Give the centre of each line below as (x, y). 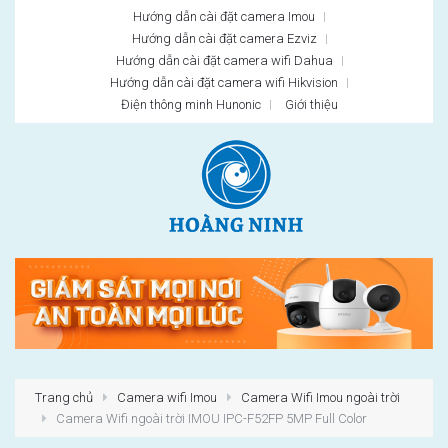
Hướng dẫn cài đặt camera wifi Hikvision (224, 82)
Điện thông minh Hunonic (190, 104)
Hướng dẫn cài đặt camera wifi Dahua (224, 60)
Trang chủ (64, 397)
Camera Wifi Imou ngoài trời (321, 397)
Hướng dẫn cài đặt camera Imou (224, 16)
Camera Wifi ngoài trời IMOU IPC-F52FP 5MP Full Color (210, 418)
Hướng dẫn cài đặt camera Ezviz (224, 38)
